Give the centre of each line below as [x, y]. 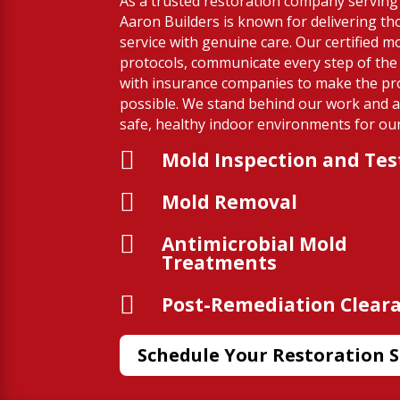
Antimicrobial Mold [255, 243]
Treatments [220, 262]
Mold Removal [230, 201]
